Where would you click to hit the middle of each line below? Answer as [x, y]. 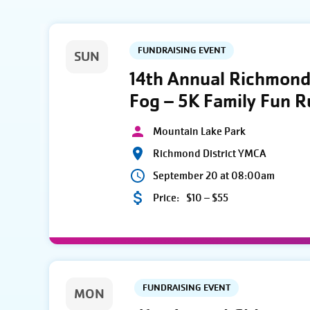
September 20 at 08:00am [214, 175]
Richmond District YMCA [210, 153]
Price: [166, 198]
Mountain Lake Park [200, 131]
